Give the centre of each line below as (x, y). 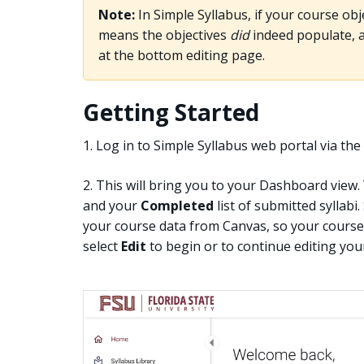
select (102, 246)
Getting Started (171, 112)
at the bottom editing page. (181, 55)
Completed (177, 205)
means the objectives (164, 35)
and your (112, 205)
